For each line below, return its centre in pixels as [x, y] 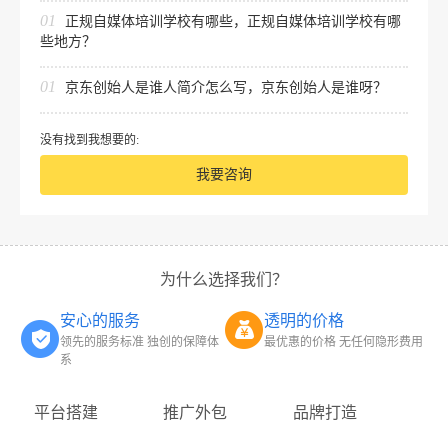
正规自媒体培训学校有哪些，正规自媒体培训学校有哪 [233, 22]
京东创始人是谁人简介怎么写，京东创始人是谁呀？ [226, 88]
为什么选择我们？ [224, 280]
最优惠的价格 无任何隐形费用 [343, 342]
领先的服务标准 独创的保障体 [139, 342]
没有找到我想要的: [89, 140]
